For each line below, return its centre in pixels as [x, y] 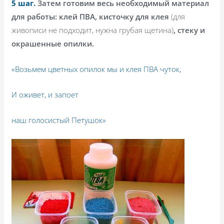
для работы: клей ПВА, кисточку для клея [91, 16]
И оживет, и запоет [45, 94]
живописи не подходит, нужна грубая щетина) [93, 30]
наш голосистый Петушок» [59, 120]
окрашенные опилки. [53, 43]
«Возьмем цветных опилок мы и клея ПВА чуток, [96, 69]
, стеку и [189, 30]
